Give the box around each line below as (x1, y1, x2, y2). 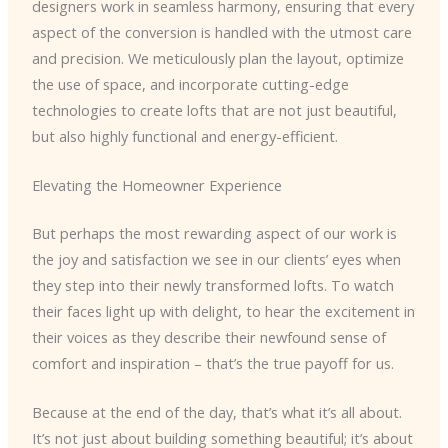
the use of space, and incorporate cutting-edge (31, 73, 349, 94)
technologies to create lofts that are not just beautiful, (31, 99, 397, 120)
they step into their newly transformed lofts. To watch (31, 275, 394, 296)
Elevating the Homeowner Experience (31, 175, 282, 196)
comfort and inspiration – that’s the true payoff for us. (31, 353, 394, 374)
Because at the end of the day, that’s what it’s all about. (31, 402, 402, 423)
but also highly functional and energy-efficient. (31, 125, 338, 146)
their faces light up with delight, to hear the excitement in (31, 301, 415, 322)
